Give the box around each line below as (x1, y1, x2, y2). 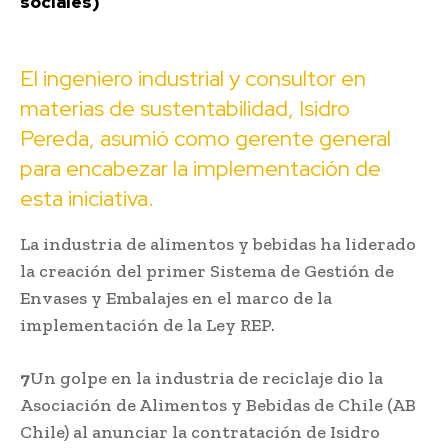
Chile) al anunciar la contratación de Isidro (20, 420, 380, 443)
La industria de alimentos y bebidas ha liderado (20, 232, 416, 255)
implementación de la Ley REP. (20, 313, 275, 336)
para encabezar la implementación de (20, 153, 381, 183)
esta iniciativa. (20, 183, 154, 213)
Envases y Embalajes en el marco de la (20, 286, 332, 309)
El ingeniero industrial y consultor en (20, 63, 366, 93)
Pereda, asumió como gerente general (20, 123, 391, 153)
